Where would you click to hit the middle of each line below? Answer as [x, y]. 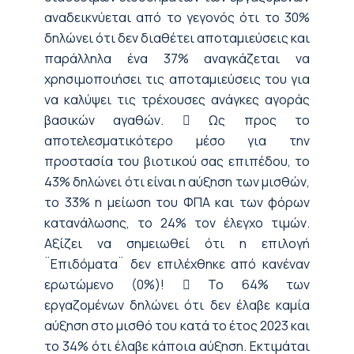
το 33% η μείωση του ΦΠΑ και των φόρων [177, 202]
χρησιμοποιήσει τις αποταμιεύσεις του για [177, 79]
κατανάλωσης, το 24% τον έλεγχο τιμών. [177, 222]
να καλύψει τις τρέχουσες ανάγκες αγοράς [177, 99]
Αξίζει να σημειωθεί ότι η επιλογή [177, 243]
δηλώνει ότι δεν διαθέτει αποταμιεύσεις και [177, 38]
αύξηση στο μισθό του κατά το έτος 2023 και [177, 325]
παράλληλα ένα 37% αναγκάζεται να [177, 58]
